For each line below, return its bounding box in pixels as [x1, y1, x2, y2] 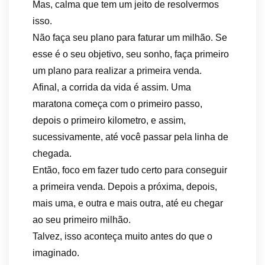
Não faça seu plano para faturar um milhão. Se [33, 33, 227, 43]
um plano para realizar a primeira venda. [33, 66, 202, 76]
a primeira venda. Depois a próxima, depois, [33, 182, 217, 192]
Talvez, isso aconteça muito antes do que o [33, 231, 212, 241]
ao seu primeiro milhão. [33, 215, 131, 225]
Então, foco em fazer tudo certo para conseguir [33, 165, 227, 175]
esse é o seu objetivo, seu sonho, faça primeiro [33, 49, 229, 59]
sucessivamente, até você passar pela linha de [33, 132, 228, 142]
